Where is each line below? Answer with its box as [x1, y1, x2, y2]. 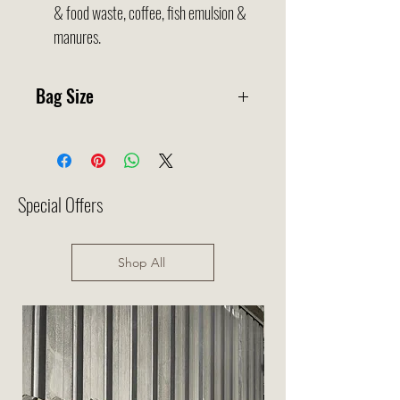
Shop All [117, 254, 165, 271]
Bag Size [36, 81, 94, 109]
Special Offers [18, 189, 103, 218]
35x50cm [36, 122, 94, 139]
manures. [54, 24, 101, 48]
